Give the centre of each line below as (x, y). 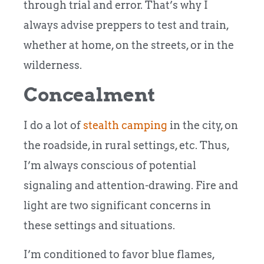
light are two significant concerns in (117, 206)
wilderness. (54, 65)
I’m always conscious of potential (110, 166)
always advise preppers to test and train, (126, 25)
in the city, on (203, 126)
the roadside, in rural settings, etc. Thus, (126, 146)
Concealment (90, 95)
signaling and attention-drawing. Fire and (131, 186)
